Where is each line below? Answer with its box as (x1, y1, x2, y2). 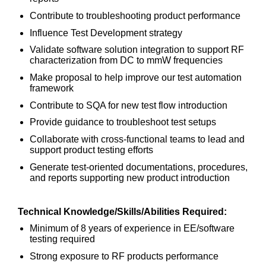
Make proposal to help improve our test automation (30, 72, 242, 83)
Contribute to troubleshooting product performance (30, 10, 240, 21)
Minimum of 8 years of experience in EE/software (30, 223, 235, 234)
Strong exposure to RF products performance (30, 251, 218, 262)
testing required (30, 234, 95, 245)
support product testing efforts (30, 144, 153, 155)
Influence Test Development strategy (30, 27, 182, 38)
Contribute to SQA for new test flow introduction (30, 100, 227, 110)
